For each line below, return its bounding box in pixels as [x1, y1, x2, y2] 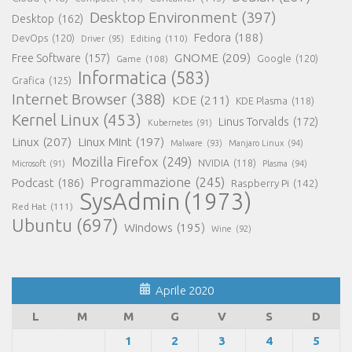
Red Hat [12, 200, 46, 211]
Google [257, 53, 291, 64]
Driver [81, 33, 104, 43]
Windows [124, 220, 173, 234]
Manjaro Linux [229, 137, 284, 148]
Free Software [12, 51, 81, 64]
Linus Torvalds [218, 114, 289, 128]
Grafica [12, 74, 45, 86]
